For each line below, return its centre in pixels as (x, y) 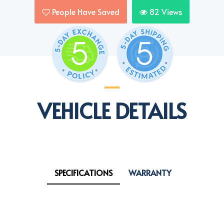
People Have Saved (85, 12)
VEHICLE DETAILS (112, 111)
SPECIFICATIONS (83, 173)
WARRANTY (150, 173)
